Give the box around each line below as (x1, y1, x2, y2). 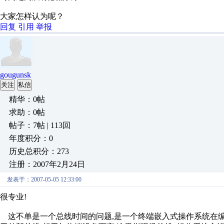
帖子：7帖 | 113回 (9, 121, 70, 129)
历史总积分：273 (9, 147, 69, 155)
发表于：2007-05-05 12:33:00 (7, 176, 81, 183)
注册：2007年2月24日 (9, 160, 85, 168)
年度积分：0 (9, 134, 53, 142)
